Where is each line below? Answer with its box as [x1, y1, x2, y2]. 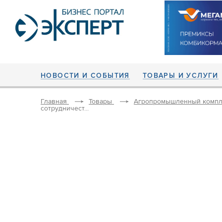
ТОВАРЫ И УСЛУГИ [142, 71, 219, 80]
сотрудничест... [41, 104, 89, 113]
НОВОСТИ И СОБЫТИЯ [41, 71, 130, 80]
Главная [41, 97, 67, 106]
